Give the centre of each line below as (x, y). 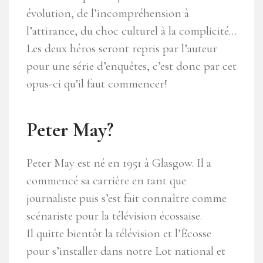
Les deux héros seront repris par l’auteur (122, 49)
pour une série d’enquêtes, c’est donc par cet (131, 66)
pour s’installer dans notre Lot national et (126, 251)
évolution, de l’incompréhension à (108, 14)
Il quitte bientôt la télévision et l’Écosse (119, 234)
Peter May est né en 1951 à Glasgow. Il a (119, 163)
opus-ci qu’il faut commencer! (97, 84)
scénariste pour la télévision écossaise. (114, 216)
